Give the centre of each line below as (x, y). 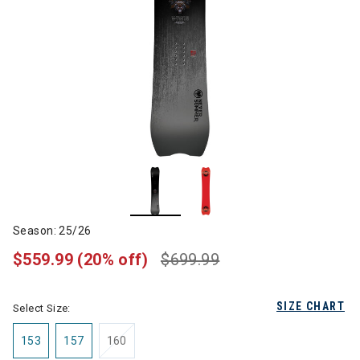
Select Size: (42, 308)
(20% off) (113, 260)
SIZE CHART (311, 306)
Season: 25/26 (52, 231)
